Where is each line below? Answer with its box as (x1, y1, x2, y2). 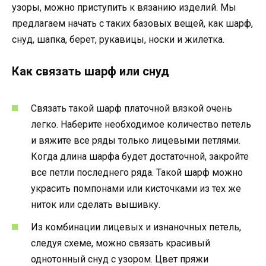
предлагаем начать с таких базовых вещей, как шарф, (12, 18, 253, 30)
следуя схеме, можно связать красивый (31, 237, 210, 249)
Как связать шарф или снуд (12, 64, 169, 79)
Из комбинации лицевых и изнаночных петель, (31, 221, 241, 233)
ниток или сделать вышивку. (31, 198, 160, 210)
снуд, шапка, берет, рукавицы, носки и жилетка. (12, 34, 224, 46)
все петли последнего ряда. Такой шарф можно (31, 166, 243, 178)
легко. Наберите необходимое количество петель (31, 118, 251, 130)
